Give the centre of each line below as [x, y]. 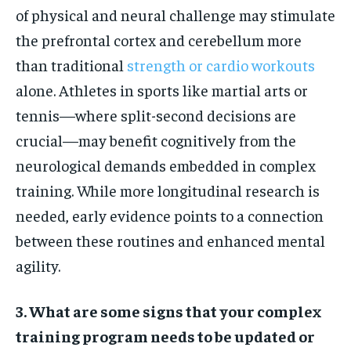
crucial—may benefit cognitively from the [156, 140]
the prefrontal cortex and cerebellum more [159, 40]
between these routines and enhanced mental [170, 241]
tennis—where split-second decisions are [156, 115]
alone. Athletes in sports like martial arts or [162, 90]
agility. [38, 266]
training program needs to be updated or [165, 336]
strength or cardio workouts [221, 65]
